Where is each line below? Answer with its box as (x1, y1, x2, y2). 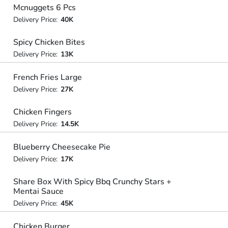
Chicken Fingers (13, 106, 72, 118)
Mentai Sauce (13, 186, 64, 197)
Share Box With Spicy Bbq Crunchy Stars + (13, 176, 172, 187)
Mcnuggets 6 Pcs (13, 2, 76, 13)
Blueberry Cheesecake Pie (13, 141, 110, 153)
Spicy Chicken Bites (13, 37, 85, 48)
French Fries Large (13, 71, 82, 83)
